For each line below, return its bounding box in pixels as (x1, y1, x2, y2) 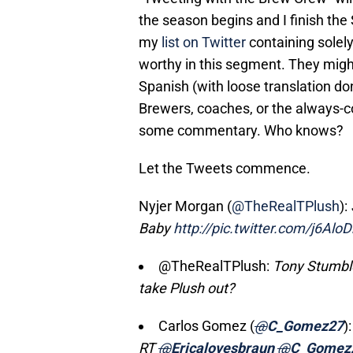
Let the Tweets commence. (139, 160, 310, 177)
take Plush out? (139, 280, 235, 297)
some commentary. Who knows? (139, 122, 344, 139)
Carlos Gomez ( (158, 318, 255, 335)
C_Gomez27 (267, 318, 344, 335)
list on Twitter (162, 34, 246, 51)
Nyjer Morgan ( (139, 198, 232, 215)
